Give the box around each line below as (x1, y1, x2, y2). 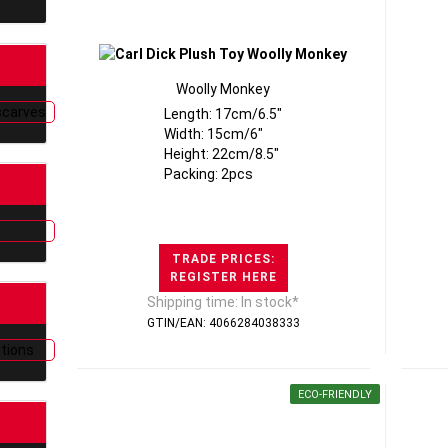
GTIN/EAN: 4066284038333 (146, 316, 300, 330)
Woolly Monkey (176, 81, 271, 97)
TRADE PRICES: (171, 252, 275, 266)
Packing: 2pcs (164, 166, 254, 182)
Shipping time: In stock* (147, 294, 300, 310)
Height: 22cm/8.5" (164, 146, 280, 162)
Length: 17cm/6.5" (164, 106, 283, 122)
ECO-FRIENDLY (297, 388, 372, 401)
